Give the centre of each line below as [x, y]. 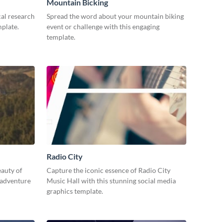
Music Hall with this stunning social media [111, 180]
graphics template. [75, 191]
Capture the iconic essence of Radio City [109, 170]
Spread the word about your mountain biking [115, 16]
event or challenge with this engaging [103, 26]
